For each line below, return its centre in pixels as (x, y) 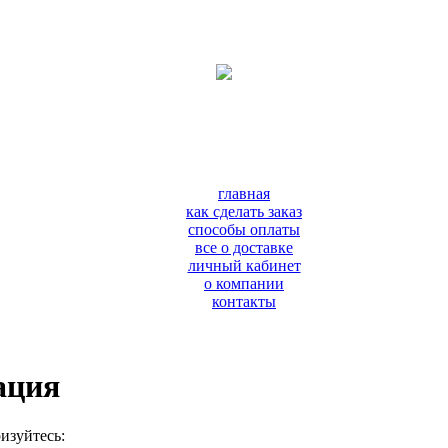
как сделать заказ (244, 211)
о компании (244, 283)
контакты (244, 301)
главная (244, 193)
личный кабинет (244, 265)
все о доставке (244, 247)
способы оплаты (244, 229)
